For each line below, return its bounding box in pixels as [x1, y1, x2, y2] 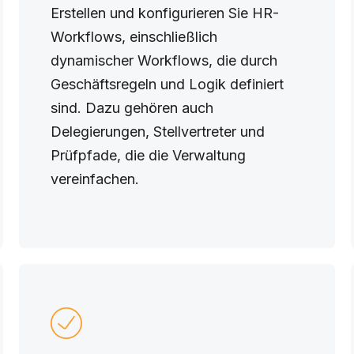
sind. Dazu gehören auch [50, 100, 213, 116]
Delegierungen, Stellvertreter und [50, 123, 265, 140]
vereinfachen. [50, 171, 139, 187]
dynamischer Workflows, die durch [50, 52, 277, 69]
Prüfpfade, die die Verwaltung [50, 147, 246, 164]
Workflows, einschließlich [50, 28, 217, 45]
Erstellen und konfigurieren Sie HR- [50, 5, 279, 21]
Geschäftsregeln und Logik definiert [50, 76, 284, 92]
